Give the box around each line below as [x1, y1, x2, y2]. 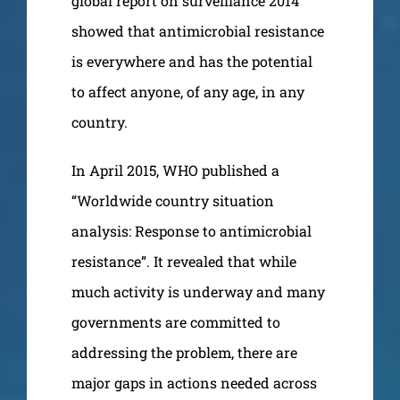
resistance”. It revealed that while [71, 251, 296, 271]
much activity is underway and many [71, 281, 325, 301]
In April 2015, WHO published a [71, 160, 279, 179]
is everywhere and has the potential [71, 51, 312, 71]
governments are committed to [71, 312, 280, 331]
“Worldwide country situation [71, 190, 274, 210]
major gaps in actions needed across [71, 372, 317, 392]
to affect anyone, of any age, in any [71, 81, 304, 101]
